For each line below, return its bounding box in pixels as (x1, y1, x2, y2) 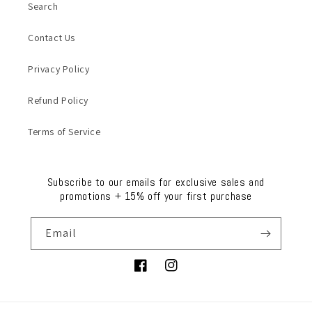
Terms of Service (28, 125, 101, 138)
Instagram (164, 266, 208, 279)
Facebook (134, 266, 178, 279)
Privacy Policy (28, 63, 90, 75)
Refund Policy (28, 94, 88, 107)
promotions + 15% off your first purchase (59, 189, 252, 203)
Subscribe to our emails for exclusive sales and (47, 175, 265, 189)
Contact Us (28, 31, 75, 44)
